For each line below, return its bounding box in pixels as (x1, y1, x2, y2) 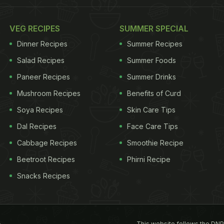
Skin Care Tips (127, 105, 175, 114)
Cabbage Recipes (17, 138, 77, 147)
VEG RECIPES (9, 23, 60, 34)
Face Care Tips (127, 122, 178, 131)
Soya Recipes (17, 105, 63, 114)
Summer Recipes (127, 39, 182, 48)
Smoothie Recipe (127, 138, 183, 147)
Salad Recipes (17, 56, 64, 65)
